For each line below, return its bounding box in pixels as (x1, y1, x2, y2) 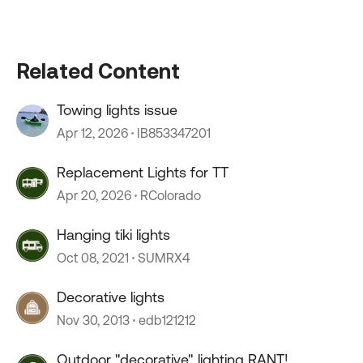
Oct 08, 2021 (57, 250, 129, 265)
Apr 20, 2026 (57, 188, 131, 203)
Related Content (16, 58, 180, 83)
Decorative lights (57, 288, 164, 305)
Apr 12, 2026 (57, 126, 128, 140)
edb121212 (139, 313, 196, 327)
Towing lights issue (57, 101, 177, 118)
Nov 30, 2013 (57, 313, 130, 327)
